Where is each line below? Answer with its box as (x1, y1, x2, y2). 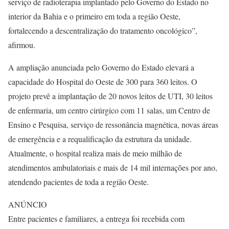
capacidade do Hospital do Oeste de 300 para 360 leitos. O (8, 76, 197, 87)
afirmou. (8, 39, 35, 50)
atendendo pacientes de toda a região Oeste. (8, 176, 149, 187)
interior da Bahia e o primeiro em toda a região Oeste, (8, 10, 180, 21)
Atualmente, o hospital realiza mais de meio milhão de (8, 147, 182, 158)
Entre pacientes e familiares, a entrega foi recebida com (8, 213, 185, 224)
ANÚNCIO (8, 198, 47, 210)
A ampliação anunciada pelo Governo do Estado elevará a (8, 61, 194, 73)
